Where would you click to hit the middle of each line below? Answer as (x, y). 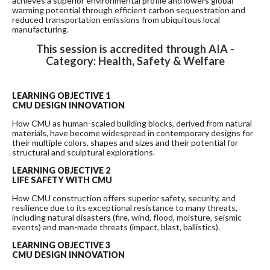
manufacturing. (40, 30)
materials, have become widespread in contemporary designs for (133, 133)
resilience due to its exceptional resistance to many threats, (125, 208)
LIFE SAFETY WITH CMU (62, 180)
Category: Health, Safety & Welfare (135, 61)
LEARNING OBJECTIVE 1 (61, 96)
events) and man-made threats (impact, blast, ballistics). (116, 227)
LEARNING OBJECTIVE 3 (61, 245)
